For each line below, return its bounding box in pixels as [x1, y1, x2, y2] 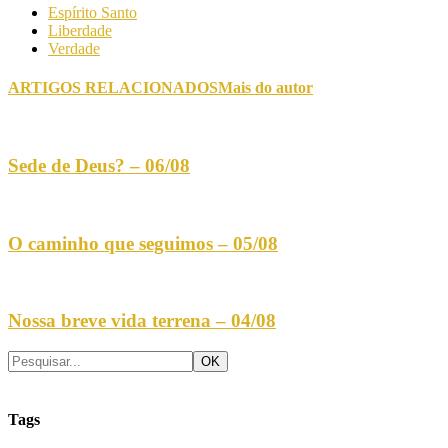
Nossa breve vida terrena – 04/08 [8, 309, 276, 331]
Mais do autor [218, 79, 313, 97]
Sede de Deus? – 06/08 [8, 155, 190, 177]
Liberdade [48, 21, 112, 39]
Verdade [48, 39, 100, 57]
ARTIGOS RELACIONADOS [8, 79, 218, 97]
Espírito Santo [48, 3, 137, 21]
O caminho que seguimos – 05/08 [8, 232, 278, 254]
